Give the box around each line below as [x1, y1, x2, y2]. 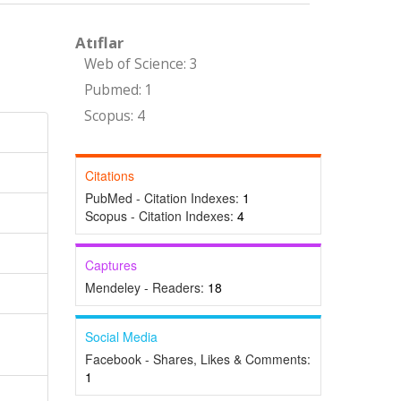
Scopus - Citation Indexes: [84, 207, 237, 225]
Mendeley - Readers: [84, 278, 208, 296]
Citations [84, 166, 134, 184]
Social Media [84, 328, 158, 346]
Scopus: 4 [83, 107, 145, 125]
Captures [84, 256, 137, 274]
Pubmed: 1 [83, 81, 153, 99]
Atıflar [74, 32, 124, 53]
